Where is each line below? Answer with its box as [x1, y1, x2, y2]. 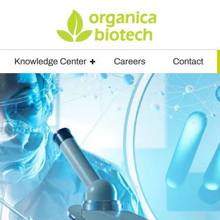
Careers [114, 56, 145, 66]
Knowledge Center [14, 56, 86, 66]
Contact [173, 56, 203, 66]
